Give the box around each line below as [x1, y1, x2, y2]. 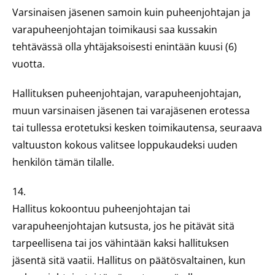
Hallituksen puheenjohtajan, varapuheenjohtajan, [12, 87, 241, 100]
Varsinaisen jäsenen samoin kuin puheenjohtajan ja [12, 6, 250, 19]
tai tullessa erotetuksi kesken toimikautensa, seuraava [12, 121, 262, 134]
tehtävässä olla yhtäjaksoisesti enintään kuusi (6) [12, 40, 237, 53]
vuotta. [12, 57, 45, 71]
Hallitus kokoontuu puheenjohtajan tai [12, 202, 190, 215]
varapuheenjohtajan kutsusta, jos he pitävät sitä [12, 219, 234, 233]
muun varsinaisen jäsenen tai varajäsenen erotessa [12, 104, 250, 117]
